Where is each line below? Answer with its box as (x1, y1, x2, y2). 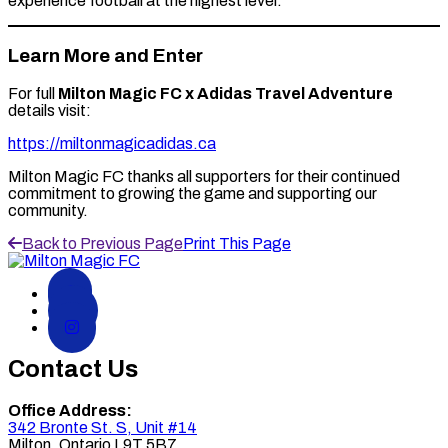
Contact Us (8, 355, 138, 382)
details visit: (8, 101, 91, 119)
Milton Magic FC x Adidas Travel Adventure (58, 84, 393, 102)
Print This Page (183, 234, 291, 252)
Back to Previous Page (22, 234, 183, 252)
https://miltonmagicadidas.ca (8, 134, 216, 152)
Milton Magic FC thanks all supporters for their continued (8, 167, 400, 185)
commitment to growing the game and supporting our (8, 184, 377, 202)
